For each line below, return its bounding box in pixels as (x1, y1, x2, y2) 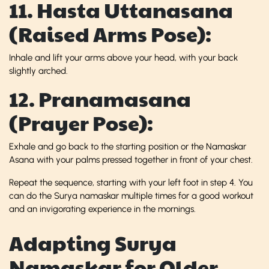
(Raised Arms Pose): (9, 19, 211, 48)
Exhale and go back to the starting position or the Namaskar (9, 141, 246, 152)
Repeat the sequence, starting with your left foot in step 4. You (9, 177, 253, 188)
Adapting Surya (9, 228, 177, 257)
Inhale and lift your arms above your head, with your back (9, 52, 238, 63)
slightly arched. (9, 65, 68, 76)
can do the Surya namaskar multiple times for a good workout (9, 190, 253, 201)
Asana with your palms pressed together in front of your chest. (9, 154, 253, 165)
